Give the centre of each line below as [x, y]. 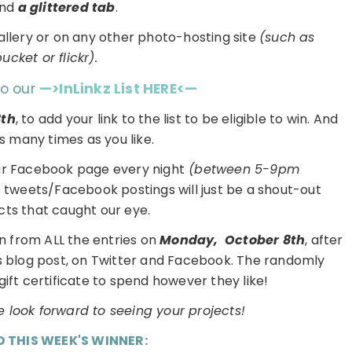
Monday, [191, 240]
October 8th [263, 240]
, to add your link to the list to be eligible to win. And [177, 119]
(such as [287, 37]
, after [324, 240]
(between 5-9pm [242, 169]
